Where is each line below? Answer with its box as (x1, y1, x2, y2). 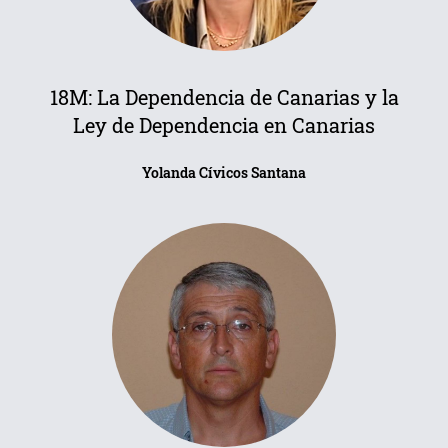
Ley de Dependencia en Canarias (73, 112, 375, 138)
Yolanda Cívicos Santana (142, 163, 306, 182)
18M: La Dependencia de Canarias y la (49, 84, 399, 110)
